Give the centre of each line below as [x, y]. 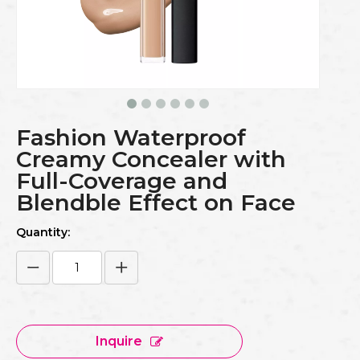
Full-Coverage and [122, 181]
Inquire [119, 341]
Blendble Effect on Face [156, 202]
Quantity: [43, 232]
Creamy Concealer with [151, 159]
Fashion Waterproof [131, 137]
